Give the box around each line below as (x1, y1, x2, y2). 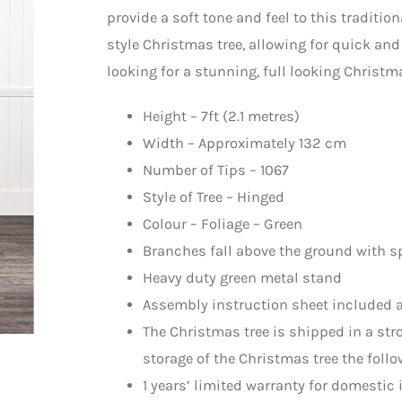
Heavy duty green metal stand (143, 268, 342, 286)
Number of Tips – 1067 (143, 161, 289, 179)
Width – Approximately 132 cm (143, 134, 346, 152)
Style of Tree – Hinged (143, 188, 284, 205)
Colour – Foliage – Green (143, 214, 302, 232)
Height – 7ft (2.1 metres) (143, 107, 300, 125)
